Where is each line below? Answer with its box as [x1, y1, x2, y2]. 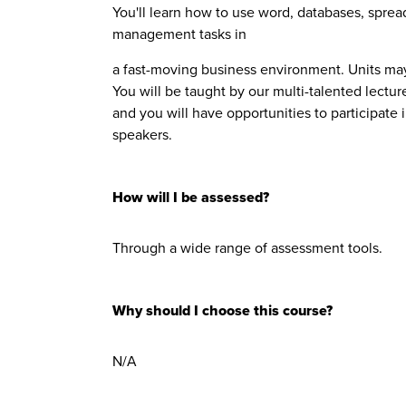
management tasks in [112, 24, 246, 43]
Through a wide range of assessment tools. [112, 237, 386, 257]
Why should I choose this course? [112, 300, 333, 321]
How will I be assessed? [112, 187, 269, 208]
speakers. [112, 124, 172, 144]
